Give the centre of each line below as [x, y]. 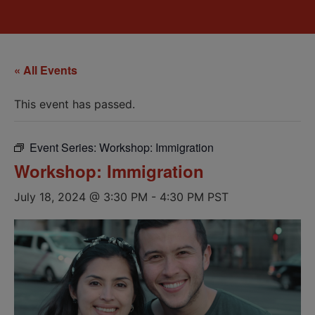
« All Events [46, 70]
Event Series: [64, 147]
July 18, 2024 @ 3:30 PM [81, 197]
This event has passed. [75, 104]
